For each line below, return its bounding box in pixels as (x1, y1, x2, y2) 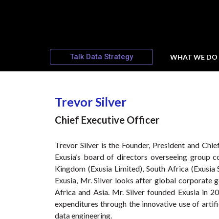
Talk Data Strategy (70, 52, 133, 62)
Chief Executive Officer (55, 113, 159, 126)
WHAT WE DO (170, 52, 218, 61)
